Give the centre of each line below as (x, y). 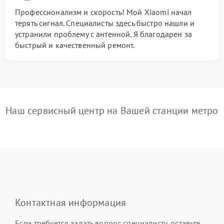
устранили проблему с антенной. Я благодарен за (103, 34)
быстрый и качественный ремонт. (75, 45)
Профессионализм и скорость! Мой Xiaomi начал (103, 12)
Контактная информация (71, 202)
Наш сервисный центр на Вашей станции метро (112, 110)
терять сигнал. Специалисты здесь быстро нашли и (105, 23)
